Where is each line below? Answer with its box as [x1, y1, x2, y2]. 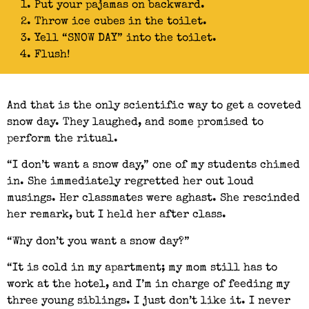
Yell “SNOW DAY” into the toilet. [34, 32, 220, 44]
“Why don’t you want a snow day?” [7, 236, 190, 248]
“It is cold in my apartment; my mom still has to [7, 262, 277, 274]
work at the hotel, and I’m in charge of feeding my [7, 279, 290, 290]
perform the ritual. [7, 133, 118, 145]
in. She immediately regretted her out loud [7, 177, 254, 188]
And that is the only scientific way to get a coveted [7, 100, 301, 112]
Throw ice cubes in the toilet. [34, 16, 210, 28]
